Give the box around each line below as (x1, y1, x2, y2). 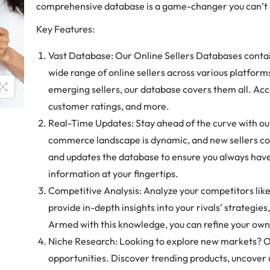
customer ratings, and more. (48, 100, 170, 112)
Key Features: (36, 23, 95, 35)
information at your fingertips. (48, 168, 179, 180)
